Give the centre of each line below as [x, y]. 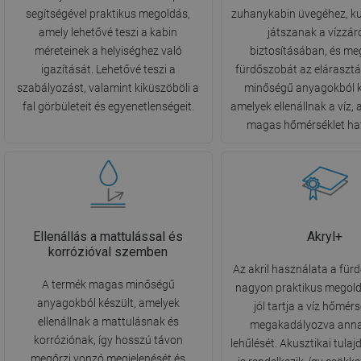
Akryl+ [325, 237]
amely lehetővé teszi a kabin [108, 33]
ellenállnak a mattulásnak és [108, 322]
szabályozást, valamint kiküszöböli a [108, 88]
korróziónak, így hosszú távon [108, 340]
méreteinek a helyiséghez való [108, 51]
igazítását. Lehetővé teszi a [108, 70]
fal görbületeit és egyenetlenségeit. [108, 107]
